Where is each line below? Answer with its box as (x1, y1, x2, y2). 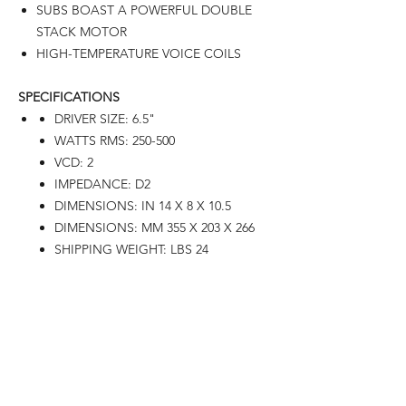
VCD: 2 (54, 154, 93, 170)
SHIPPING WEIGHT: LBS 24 (54, 241, 208, 257)
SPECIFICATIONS (18, 89, 120, 105)
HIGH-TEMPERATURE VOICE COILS (36, 45, 241, 62)
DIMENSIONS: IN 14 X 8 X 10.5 (54, 198, 231, 214)
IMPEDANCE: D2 (54, 176, 150, 192)
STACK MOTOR (36, 24, 127, 40)
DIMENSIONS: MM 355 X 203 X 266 (54, 219, 255, 236)
